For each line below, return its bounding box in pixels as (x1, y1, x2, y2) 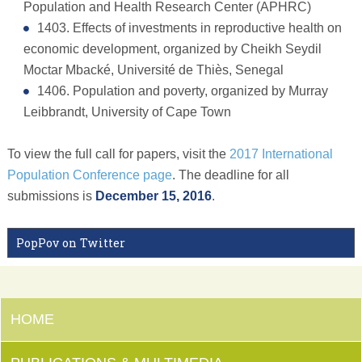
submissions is (6, 188, 95, 203)
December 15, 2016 (95, 188, 212, 203)
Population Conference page (6, 167, 172, 182)
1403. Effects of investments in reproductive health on (36, 20, 342, 35)
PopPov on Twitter (15, 234, 125, 250)
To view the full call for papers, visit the (6, 146, 229, 161)
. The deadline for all (171, 167, 289, 182)
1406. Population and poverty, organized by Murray (36, 83, 328, 98)
